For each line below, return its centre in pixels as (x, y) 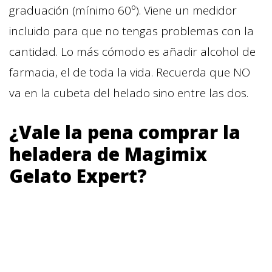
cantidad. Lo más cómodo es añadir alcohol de (132, 51)
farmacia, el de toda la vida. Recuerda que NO (130, 72)
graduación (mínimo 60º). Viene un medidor (123, 10)
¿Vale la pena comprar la (125, 132)
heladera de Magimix (108, 154)
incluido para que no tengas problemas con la (131, 31)
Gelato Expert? (78, 175)
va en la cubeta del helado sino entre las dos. (129, 93)
